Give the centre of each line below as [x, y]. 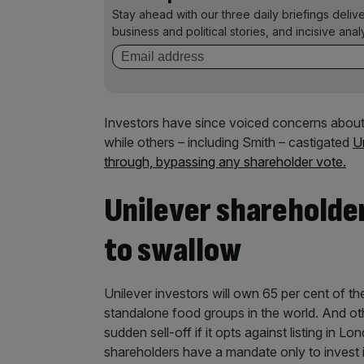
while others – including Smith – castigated [228, 142]
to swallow [173, 251]
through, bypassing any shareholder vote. [225, 162]
